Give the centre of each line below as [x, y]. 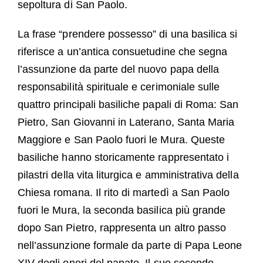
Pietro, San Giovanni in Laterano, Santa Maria [126, 122]
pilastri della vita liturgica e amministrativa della [128, 175]
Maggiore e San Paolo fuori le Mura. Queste [121, 140]
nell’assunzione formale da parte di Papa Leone [130, 246]
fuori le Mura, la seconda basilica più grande [122, 210]
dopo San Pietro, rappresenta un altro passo [122, 228]
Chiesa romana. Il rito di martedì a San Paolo [124, 193]
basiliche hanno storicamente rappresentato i [123, 158]
